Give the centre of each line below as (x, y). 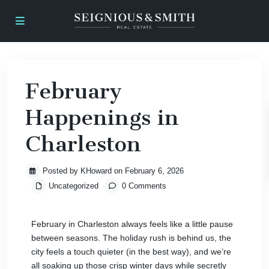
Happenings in (102, 117)
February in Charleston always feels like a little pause (132, 224)
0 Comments (143, 186)
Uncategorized (72, 186)
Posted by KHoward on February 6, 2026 (112, 171)
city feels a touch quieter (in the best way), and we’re (131, 252)
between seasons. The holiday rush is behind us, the (131, 238)
